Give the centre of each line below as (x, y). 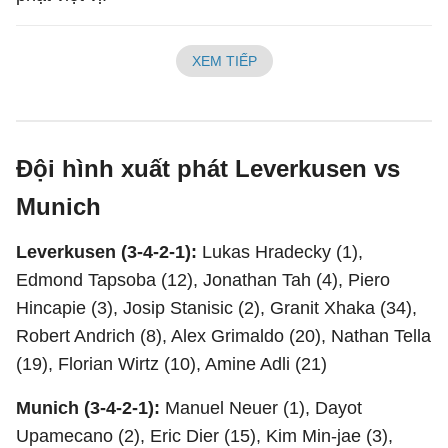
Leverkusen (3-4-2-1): (109, 252)
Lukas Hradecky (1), (282, 252)
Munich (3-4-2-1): (90, 408)
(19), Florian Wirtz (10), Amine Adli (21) (171, 364)
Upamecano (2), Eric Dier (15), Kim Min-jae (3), (204, 436)
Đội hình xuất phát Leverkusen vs (208, 168)
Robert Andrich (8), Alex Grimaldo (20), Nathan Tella (223, 336)
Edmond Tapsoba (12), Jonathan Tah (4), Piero (203, 280)
